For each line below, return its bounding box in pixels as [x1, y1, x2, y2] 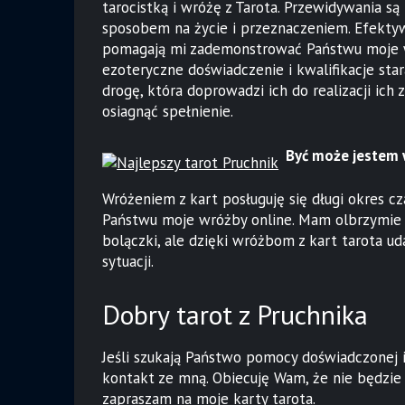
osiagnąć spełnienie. [102, 101, 234, 122]
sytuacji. [102, 251, 155, 272]
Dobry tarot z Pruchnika [102, 296, 369, 332]
